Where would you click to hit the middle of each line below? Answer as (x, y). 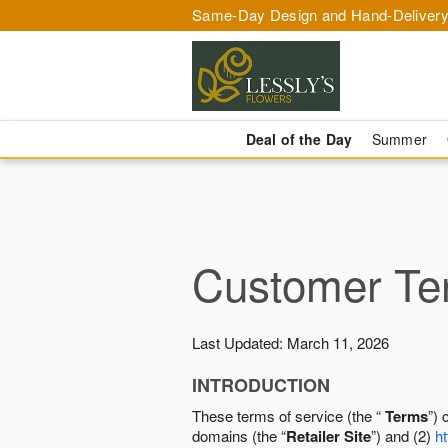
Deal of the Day (298, 139)
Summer (399, 139)
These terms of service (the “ (288, 415)
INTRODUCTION (261, 385)
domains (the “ (239, 435)
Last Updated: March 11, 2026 (290, 342)
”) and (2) (403, 435)
